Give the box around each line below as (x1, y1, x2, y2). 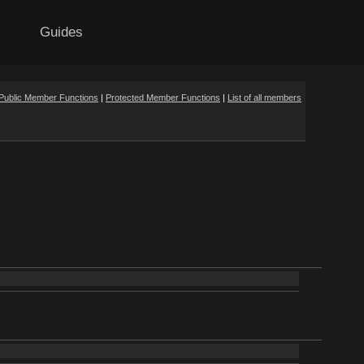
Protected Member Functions (106, 93, 220, 102)
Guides (40, 24, 84, 40)
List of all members (227, 93, 301, 102)
